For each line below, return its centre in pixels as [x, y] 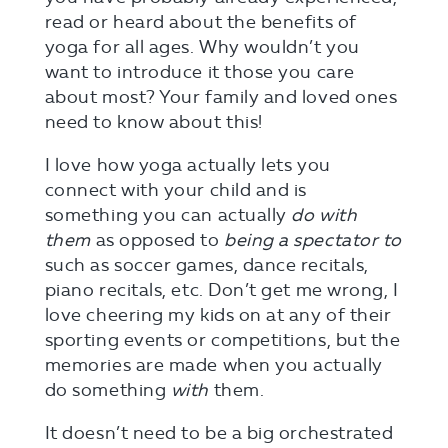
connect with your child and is [175, 190]
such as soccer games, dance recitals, [206, 265]
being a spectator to [310, 240]
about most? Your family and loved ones [221, 97]
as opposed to [155, 240]
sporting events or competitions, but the [222, 340]
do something [107, 390]
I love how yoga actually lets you [187, 165]
